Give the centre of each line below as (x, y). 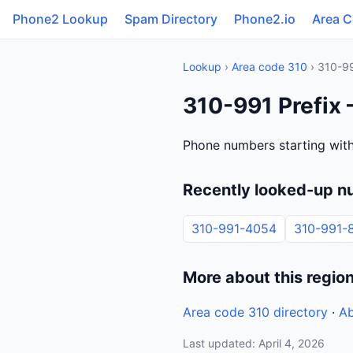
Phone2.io (265, 19)
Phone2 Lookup (60, 19)
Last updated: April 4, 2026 (254, 343)
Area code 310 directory (255, 312)
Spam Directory (171, 19)
